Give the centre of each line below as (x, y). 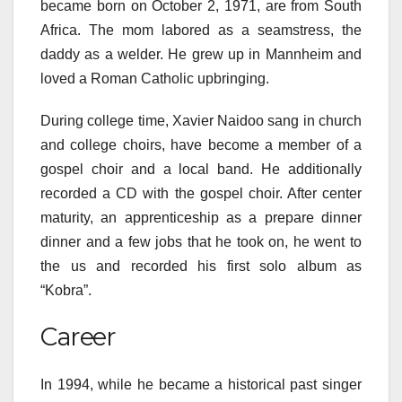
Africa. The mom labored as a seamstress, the (201, 30)
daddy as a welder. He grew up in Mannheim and (201, 54)
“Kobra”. (66, 290)
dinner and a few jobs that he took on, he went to (201, 241)
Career (78, 336)
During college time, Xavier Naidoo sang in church (201, 120)
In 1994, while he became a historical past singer (201, 385)
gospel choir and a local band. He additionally (201, 169)
